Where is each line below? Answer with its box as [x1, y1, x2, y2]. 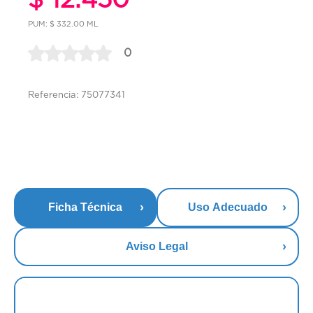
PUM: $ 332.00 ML [28, 19, 99, 28]
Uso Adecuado [188, 201, 268, 214]
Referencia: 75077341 [28, 89, 125, 101]
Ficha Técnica [48, 201, 122, 214]
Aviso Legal [125, 240, 188, 253]
